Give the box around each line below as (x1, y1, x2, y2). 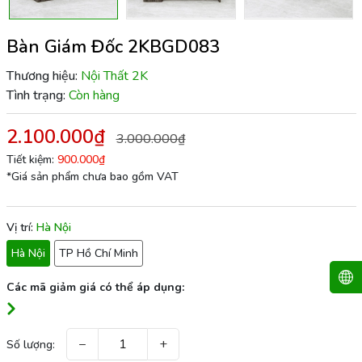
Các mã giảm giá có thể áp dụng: (6, 279, 184, 295)
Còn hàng (68, 86, 120, 104)
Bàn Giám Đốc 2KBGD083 (6, 34, 220, 59)
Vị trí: (6, 219, 36, 235)
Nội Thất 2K (80, 66, 148, 85)
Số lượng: (6, 336, 55, 352)
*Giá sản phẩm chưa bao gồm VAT (6, 168, 179, 184)
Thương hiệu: (6, 66, 78, 85)
